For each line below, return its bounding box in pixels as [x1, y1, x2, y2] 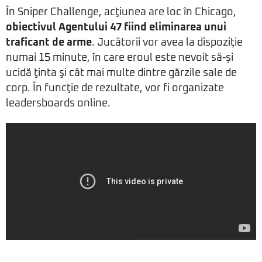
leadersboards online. [6, 98, 111, 109]
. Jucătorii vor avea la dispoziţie [92, 37, 243, 48]
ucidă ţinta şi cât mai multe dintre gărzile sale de [6, 68, 237, 78]
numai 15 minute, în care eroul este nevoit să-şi [6, 53, 233, 63]
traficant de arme [6, 37, 92, 48]
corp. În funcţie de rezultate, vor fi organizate [6, 83, 224, 94]
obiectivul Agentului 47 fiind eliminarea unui [6, 22, 226, 33]
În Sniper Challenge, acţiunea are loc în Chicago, [6, 7, 236, 18]
